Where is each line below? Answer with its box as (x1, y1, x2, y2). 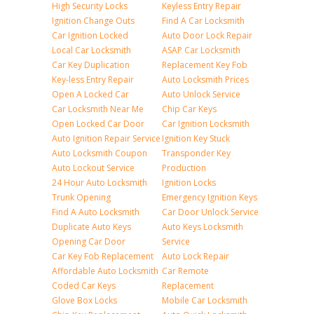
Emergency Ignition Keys (162, 191, 257, 203)
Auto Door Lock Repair (162, 29, 252, 41)
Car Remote (162, 265, 209, 277)
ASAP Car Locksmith (162, 44, 240, 56)
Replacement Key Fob (162, 59, 247, 71)
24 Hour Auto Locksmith (52, 177, 147, 189)
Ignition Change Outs (52, 15, 135, 27)
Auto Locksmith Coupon (52, 147, 147, 159)
